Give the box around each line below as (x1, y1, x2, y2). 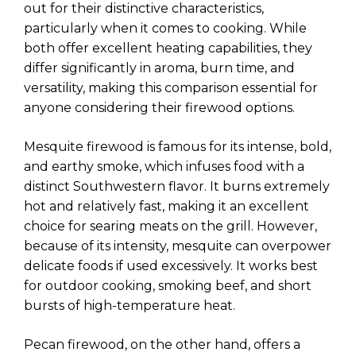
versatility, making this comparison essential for (24, 80, 318, 96)
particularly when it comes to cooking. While (24, 21, 307, 37)
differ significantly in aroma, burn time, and (24, 60, 295, 76)
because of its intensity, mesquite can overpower (24, 238, 331, 254)
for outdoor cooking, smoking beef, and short (24, 278, 311, 294)
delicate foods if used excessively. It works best (24, 258, 318, 274)
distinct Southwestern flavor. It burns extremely (24, 179, 330, 195)
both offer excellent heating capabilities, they (24, 41, 312, 56)
